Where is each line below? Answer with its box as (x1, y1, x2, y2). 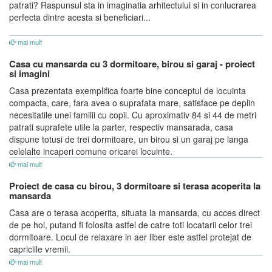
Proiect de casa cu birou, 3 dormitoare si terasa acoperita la (9, 179, 260, 192)
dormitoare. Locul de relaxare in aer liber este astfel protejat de (9, 231, 251, 243)
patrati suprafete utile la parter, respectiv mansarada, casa (9, 121, 233, 133)
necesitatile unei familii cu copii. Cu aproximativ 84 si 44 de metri (9, 109, 256, 121)
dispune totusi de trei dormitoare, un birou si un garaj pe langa (9, 133, 248, 145)
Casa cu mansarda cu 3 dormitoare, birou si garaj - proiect (9, 57, 255, 70)
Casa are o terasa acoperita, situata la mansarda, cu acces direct (9, 206, 260, 219)
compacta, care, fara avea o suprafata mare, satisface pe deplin (9, 97, 255, 109)
